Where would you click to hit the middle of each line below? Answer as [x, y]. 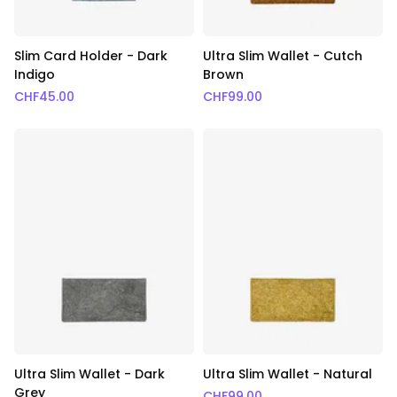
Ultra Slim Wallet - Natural [287, 374]
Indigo [35, 75]
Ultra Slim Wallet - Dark [90, 374]
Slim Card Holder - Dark [91, 56]
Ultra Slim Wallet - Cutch [282, 56]
